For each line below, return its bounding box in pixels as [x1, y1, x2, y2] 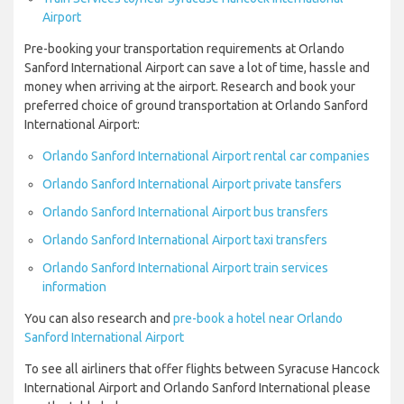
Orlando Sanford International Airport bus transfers [42, 205, 328, 220]
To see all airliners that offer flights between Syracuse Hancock [24, 362, 380, 377]
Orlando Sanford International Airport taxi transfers [42, 233, 327, 248]
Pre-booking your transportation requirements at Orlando [24, 41, 344, 57]
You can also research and [24, 311, 173, 326]
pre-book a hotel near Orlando [173, 311, 343, 326]
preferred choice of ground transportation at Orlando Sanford [24, 98, 368, 114]
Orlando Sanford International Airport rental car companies [42, 149, 370, 164]
